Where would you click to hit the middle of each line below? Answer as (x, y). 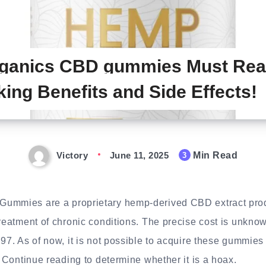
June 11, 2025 (139, 155)
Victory (72, 155)
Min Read (214, 155)
